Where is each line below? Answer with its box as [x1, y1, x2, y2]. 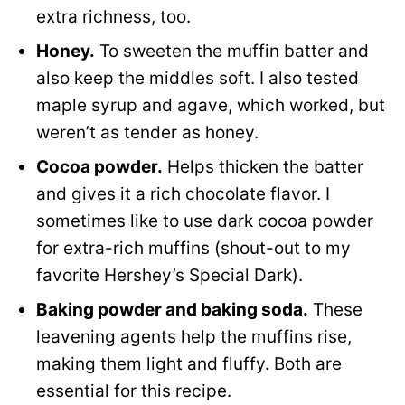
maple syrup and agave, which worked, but [36, 95, 385, 117]
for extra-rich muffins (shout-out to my [36, 238, 351, 259]
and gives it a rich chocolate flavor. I [36, 184, 330, 205]
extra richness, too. [36, 6, 200, 28]
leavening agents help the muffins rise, [36, 326, 352, 348]
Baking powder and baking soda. [36, 299, 308, 321]
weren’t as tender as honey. [36, 122, 259, 144]
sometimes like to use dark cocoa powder [36, 211, 373, 232]
